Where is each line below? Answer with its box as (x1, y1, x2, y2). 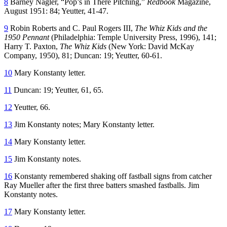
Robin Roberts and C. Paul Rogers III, (8, 23, 135, 32)
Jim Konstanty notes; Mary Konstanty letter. (12, 120, 157, 129)
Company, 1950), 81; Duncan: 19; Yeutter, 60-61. (4, 51, 164, 60)
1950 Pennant (4, 32, 49, 42)
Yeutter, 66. (12, 102, 50, 111)
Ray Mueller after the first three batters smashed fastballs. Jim (4, 180, 199, 190)
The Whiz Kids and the (135, 23, 207, 32)
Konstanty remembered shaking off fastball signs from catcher (12, 171, 212, 180)
